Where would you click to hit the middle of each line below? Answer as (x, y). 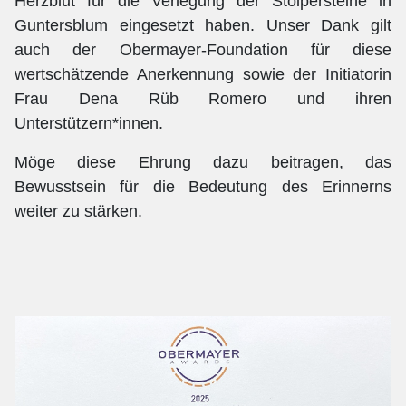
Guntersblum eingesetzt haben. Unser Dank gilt (203, 25)
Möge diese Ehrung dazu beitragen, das (203, 162)
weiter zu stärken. (78, 211)
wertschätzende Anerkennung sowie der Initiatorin (203, 74)
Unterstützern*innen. (89, 123)
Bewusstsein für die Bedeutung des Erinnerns (203, 186)
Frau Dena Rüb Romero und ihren (203, 98)
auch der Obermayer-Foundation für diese (203, 49)
